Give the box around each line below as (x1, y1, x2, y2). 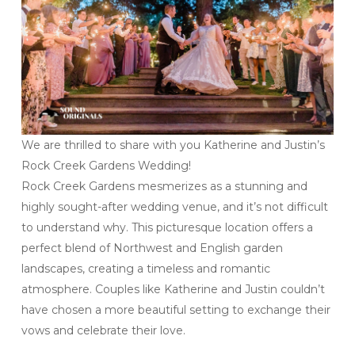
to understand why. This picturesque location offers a (21, 219, 313, 235)
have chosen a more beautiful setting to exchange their (21, 302, 330, 317)
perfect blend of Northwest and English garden (21, 240, 283, 255)
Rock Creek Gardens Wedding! (21, 158, 191, 173)
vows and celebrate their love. (21, 323, 185, 338)
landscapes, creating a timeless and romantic (21, 261, 270, 276)
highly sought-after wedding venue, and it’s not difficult (21, 199, 328, 214)
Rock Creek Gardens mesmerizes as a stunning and (21, 178, 307, 193)
